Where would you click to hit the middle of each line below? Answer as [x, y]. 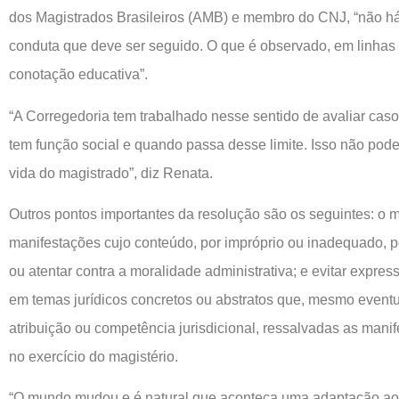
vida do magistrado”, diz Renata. [111, 173]
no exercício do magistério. [94, 356]
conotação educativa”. [78, 75]
